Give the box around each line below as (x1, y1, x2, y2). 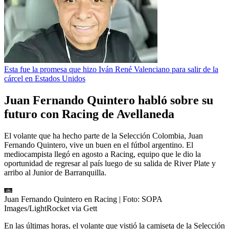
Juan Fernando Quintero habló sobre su (4, 93, 213, 107)
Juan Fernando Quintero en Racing (4, 194, 117, 203)
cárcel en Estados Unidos (4, 74, 85, 83)
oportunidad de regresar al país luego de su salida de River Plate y (4, 158, 216, 168)
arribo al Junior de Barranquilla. (4, 168, 106, 177)
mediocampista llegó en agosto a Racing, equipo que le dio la (4, 149, 201, 158)
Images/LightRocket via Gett (4, 203, 97, 213)
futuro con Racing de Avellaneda (4, 107, 174, 121)
